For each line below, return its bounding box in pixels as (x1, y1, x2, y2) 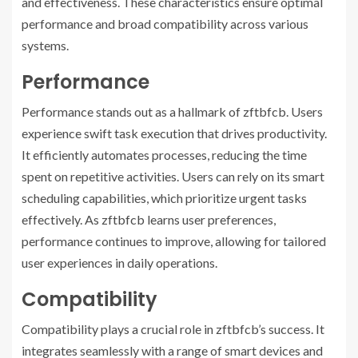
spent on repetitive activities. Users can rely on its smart (22, 169, 324, 185)
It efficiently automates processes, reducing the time (22, 147, 307, 163)
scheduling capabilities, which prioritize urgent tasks (22, 190, 307, 206)
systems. (22, 38, 69, 54)
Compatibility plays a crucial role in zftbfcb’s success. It (22, 321, 324, 337)
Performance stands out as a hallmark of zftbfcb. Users (22, 104, 323, 120)
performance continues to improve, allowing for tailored (22, 233, 326, 249)
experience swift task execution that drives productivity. (22, 125, 327, 141)
